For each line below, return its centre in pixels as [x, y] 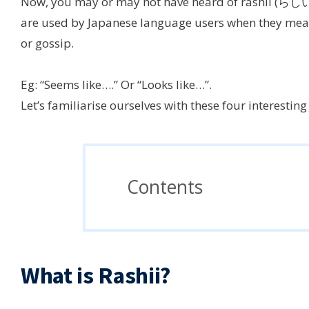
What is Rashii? [96, 275]
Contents [165, 187]
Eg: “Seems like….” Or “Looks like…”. [116, 85]
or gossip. [47, 43]
